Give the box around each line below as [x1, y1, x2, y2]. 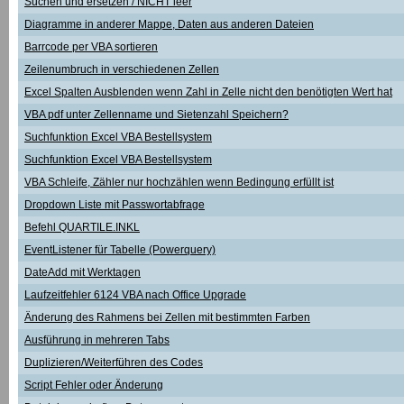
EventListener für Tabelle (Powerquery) [24, 243, 216, 256]
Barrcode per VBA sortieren [24, 41, 158, 53]
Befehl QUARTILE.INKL [24, 221, 140, 234]
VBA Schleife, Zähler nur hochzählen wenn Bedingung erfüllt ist [24, 176, 334, 188]
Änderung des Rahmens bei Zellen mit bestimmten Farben [24, 311, 310, 324]
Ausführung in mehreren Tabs [24, 334, 170, 346]
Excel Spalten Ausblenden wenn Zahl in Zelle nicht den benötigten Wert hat [24, 86, 392, 98]
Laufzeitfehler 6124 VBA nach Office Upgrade [24, 289, 246, 301]
